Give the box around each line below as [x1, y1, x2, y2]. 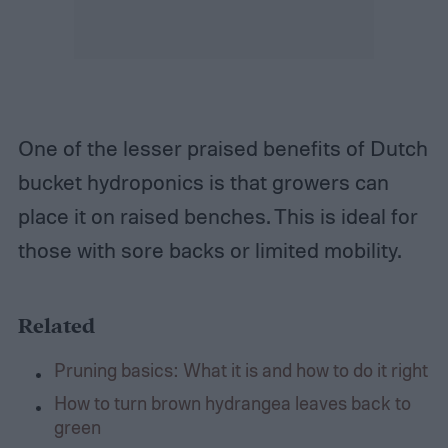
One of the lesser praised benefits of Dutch [17, 135, 428, 162]
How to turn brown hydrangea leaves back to [53, 390, 411, 414]
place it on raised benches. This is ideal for [17, 203, 418, 230]
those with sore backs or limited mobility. [17, 237, 406, 264]
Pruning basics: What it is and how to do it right [53, 357, 428, 381]
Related [17, 312, 95, 341]
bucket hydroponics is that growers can [17, 169, 389, 196]
